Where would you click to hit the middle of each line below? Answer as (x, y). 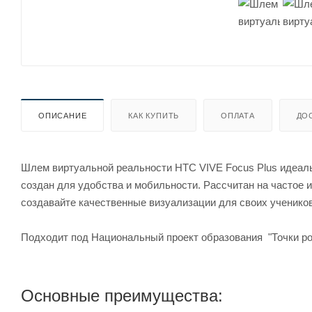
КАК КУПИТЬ (154, 115)
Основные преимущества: (122, 295)
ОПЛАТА (238, 115)
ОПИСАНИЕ (63, 115)
